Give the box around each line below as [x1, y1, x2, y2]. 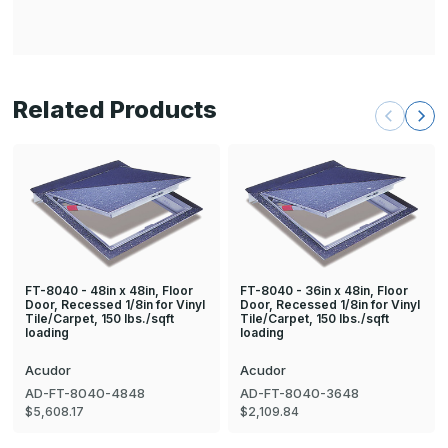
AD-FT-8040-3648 [240, 384, 359, 401]
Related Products [13, 95, 217, 125]
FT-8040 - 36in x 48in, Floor [240, 282, 408, 298]
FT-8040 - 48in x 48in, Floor [25, 282, 193, 298]
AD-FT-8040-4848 [25, 384, 145, 401]
